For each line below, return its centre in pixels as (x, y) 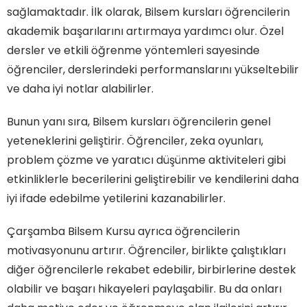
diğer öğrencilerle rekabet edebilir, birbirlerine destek (151, 269)
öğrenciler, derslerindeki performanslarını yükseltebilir (153, 69)
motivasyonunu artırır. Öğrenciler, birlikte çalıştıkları (146, 250)
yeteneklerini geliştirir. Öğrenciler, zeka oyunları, (135, 140)
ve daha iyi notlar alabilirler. (80, 88)
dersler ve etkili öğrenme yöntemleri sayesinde (133, 50)
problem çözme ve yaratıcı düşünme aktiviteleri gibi (146, 160)
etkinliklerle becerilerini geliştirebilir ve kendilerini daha (153, 179)
